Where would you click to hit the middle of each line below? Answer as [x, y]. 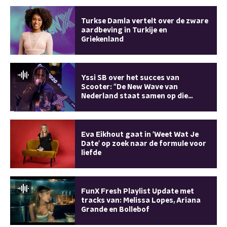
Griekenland [102, 40]
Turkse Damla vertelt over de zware [145, 21]
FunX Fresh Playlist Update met [138, 192]
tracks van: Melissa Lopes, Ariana [141, 201]
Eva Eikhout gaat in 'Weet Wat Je [140, 135]
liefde [91, 153]
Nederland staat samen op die [135, 96]
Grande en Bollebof [115, 210]
